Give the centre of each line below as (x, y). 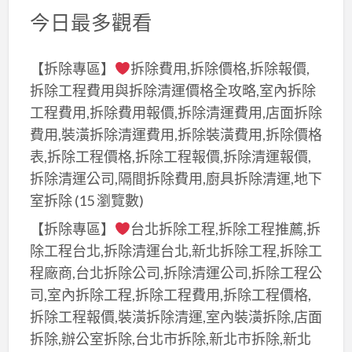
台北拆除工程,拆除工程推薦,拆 (226, 229)
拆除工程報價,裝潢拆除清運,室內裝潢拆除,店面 (176, 317)
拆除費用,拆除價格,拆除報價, (220, 68)
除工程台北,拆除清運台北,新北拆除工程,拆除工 (176, 251)
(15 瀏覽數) (108, 200)
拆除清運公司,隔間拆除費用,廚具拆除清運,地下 (176, 178)
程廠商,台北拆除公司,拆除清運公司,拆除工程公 (176, 273)
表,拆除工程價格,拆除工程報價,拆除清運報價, (170, 156)
